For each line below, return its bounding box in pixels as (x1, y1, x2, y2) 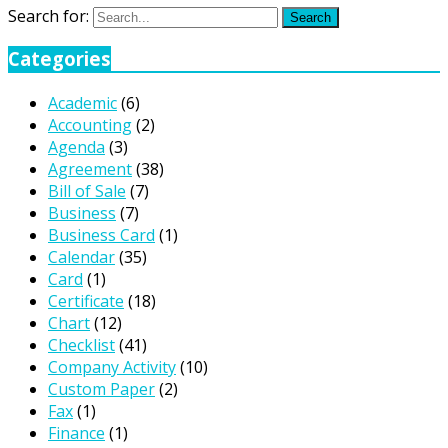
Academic (48, 92, 117, 115)
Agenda (48, 136, 105, 159)
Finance (48, 422, 105, 445)
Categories (8, 46, 111, 72)
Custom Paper (48, 378, 155, 401)
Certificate (48, 290, 124, 313)
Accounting (48, 114, 132, 137)
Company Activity (48, 356, 176, 379)
